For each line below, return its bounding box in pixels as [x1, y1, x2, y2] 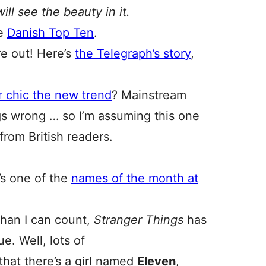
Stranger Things [94, 213, 187, 227]
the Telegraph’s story [75, 46, 191, 61]
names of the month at [71, 171, 198, 185]
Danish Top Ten [7, 26, 94, 40]
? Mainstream [112, 88, 186, 102]
